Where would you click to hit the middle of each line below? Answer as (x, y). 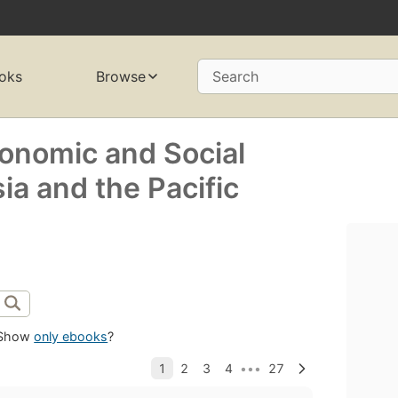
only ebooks (71, 337)
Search (235, 77)
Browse (120, 77)
